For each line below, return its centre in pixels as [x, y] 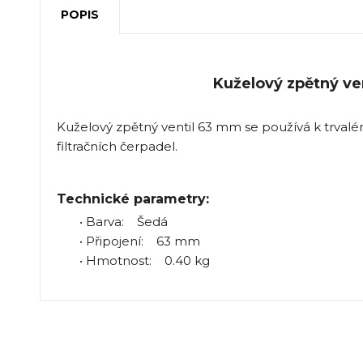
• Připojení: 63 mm [128, 241]
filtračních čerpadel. [117, 146]
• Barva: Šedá [112, 221]
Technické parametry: [132, 199]
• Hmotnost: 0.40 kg [133, 260]
